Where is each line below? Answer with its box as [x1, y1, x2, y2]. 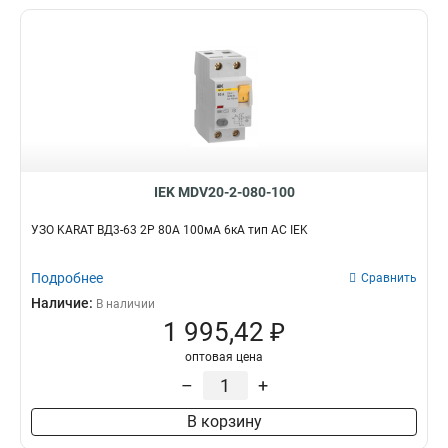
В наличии [96, 297, 155, 311]
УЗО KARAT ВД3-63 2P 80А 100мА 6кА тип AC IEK [31, 223, 308, 237]
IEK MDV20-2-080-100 [153, 184, 295, 200]
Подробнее [31, 270, 103, 286]
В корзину [186, 412, 262, 431]
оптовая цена [185, 350, 263, 364]
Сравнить [361, 271, 417, 285]
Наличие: [31, 295, 96, 311]
